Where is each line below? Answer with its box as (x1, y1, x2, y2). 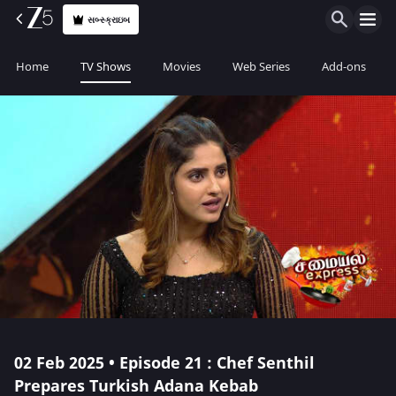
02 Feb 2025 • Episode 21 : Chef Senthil (14, 352, 315, 375)
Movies (163, 58, 201, 75)
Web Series (232, 58, 290, 75)
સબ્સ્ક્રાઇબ (88, 12, 131, 27)
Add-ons (322, 58, 366, 75)
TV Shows (80, 58, 131, 75)
